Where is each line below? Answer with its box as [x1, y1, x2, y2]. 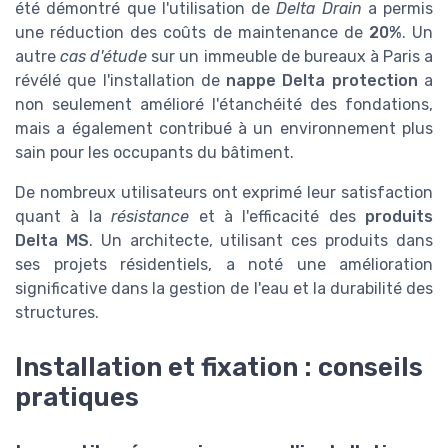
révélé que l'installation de [15, 71, 227, 91]
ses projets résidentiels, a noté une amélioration [15, 255, 433, 275]
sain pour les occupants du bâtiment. [15, 143, 294, 163]
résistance [111, 207, 190, 227]
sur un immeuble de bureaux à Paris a [147, 47, 434, 67]
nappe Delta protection [226, 71, 418, 91]
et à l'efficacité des [189, 207, 365, 227]
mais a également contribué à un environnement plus [15, 119, 433, 139]
